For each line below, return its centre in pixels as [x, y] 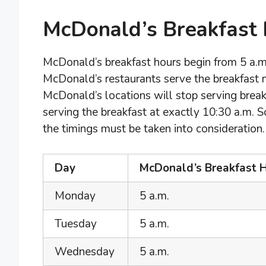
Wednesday [85, 252]
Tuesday [76, 224]
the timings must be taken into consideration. [154, 129]
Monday [75, 196]
